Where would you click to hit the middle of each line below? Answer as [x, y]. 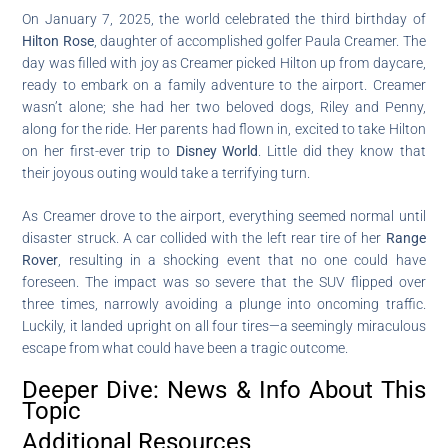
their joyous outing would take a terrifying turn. [166, 172]
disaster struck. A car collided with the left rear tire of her [204, 237]
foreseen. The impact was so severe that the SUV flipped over [224, 281]
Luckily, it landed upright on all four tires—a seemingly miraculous [224, 325]
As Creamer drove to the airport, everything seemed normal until [224, 215]
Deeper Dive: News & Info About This [224, 389]
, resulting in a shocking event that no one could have [242, 259]
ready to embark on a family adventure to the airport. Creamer [224, 84]
